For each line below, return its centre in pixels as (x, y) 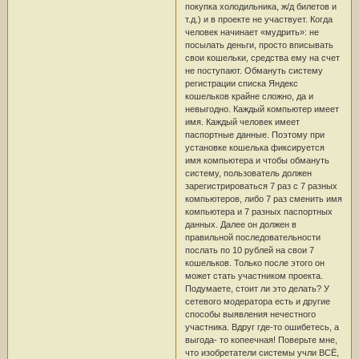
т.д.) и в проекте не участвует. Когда (258, 19)
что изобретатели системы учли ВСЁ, (262, 352)
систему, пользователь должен (248, 173)
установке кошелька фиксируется (254, 147)
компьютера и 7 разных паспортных (258, 211)
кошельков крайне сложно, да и (249, 96)
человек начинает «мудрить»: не (252, 32)
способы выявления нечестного (250, 314)
